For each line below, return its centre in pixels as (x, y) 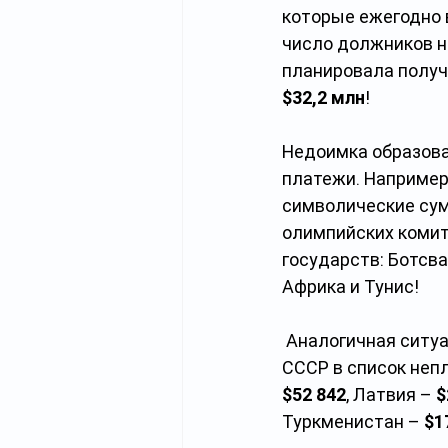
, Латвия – (391, 394)
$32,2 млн (323, 97)
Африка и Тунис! (350, 286)
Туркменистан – (353, 421)
